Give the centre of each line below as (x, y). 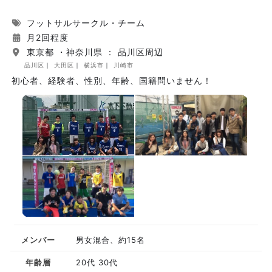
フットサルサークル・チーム (84, 23)
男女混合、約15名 (110, 240)
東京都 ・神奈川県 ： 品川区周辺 (93, 52)
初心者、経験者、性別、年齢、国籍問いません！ (112, 80)
